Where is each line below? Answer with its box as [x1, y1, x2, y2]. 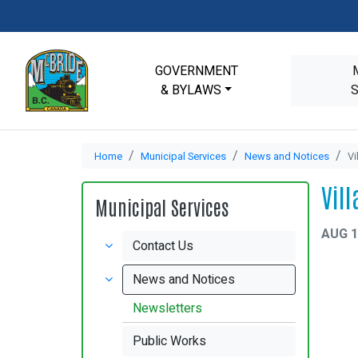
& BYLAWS [160, 81, 221, 100]
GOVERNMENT [154, 62, 238, 81]
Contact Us [133, 237, 194, 256]
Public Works [133, 332, 207, 351]
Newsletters [133, 299, 203, 318]
